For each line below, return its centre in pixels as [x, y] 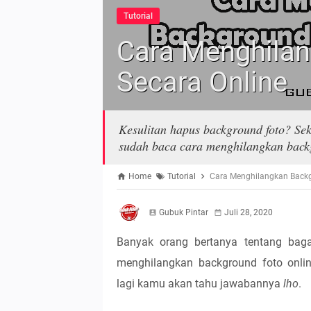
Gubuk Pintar [184, 212]
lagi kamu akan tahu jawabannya [200, 284]
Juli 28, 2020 [249, 212]
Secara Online [202, 82]
